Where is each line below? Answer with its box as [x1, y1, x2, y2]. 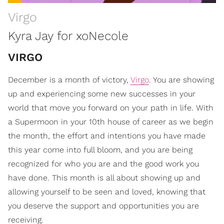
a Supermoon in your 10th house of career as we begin [8, 116, 213, 126]
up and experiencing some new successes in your [8, 88, 195, 98]
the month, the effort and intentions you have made [8, 130, 205, 140]
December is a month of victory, [8, 74, 130, 84]
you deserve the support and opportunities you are [8, 200, 199, 210]
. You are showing [149, 74, 214, 84]
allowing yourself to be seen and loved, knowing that [8, 186, 205, 196]
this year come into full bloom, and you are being [8, 144, 192, 154]
